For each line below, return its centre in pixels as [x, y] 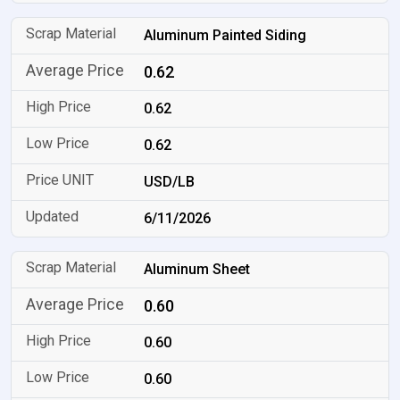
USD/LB [170, 182]
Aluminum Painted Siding [225, 35]
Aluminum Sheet [197, 269]
